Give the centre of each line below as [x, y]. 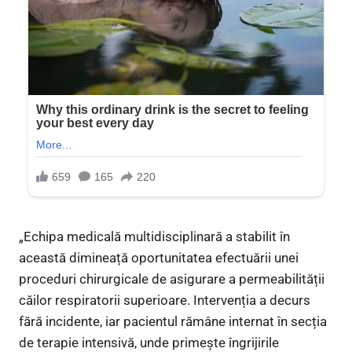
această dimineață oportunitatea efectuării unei [159, 257]
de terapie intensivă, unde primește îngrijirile [149, 342]
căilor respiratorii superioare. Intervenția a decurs [165, 300]
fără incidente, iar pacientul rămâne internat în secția [173, 321]
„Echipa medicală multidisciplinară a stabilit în [154, 236]
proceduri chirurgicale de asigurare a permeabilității [172, 279]
